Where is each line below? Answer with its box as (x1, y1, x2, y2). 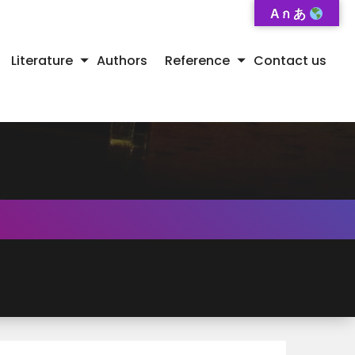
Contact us (254, 51, 326, 70)
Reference (165, 51, 230, 70)
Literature (11, 51, 73, 70)
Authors (97, 51, 147, 70)
